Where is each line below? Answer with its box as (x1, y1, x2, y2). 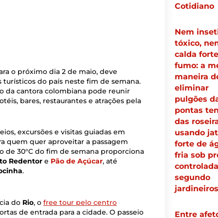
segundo (174, 173, 210, 182)
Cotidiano (174, 1, 214, 11)
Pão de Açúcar (51, 157, 103, 166)
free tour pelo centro (43, 198, 117, 207)
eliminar (174, 83, 209, 93)
